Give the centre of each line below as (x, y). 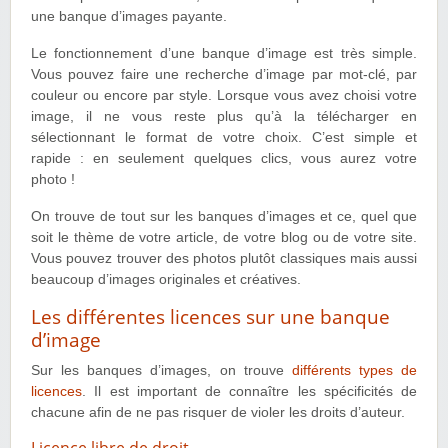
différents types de (354, 370)
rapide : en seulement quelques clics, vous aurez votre (224, 158)
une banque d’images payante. (129, 16)
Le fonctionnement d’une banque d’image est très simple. (224, 53)
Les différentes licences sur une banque (210, 316)
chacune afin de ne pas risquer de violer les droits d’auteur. (218, 412)
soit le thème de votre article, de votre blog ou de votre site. (224, 237)
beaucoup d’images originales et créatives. (166, 279)
